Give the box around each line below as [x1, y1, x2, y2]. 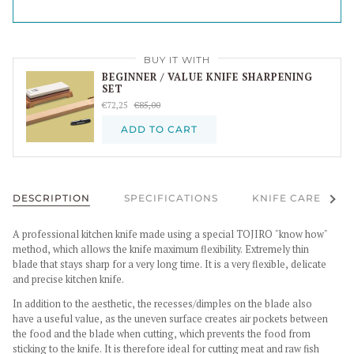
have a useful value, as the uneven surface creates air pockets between [13, 312, 328, 326]
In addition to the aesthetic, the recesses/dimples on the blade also [13, 297, 312, 311]
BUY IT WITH [144, 54, 210, 66]
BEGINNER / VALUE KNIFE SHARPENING [102, 70, 314, 85]
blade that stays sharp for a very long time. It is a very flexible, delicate [13, 257, 326, 271]
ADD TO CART [121, 123, 198, 136]
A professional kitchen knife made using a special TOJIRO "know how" [13, 227, 328, 241]
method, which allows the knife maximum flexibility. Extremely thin [13, 242, 309, 256]
